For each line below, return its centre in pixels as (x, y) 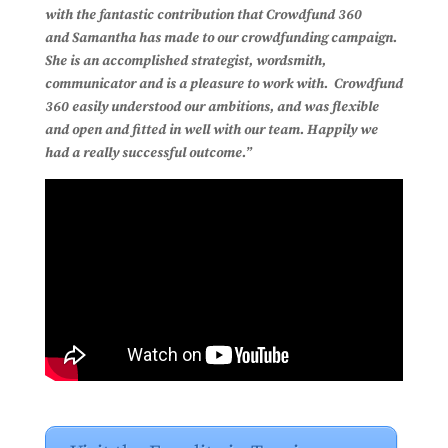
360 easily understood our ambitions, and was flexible (211, 106)
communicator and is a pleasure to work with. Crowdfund (223, 83)
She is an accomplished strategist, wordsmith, (185, 60)
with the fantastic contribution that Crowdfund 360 (203, 14)
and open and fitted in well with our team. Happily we (211, 129)
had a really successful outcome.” (148, 152)
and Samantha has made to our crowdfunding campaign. (220, 37)
